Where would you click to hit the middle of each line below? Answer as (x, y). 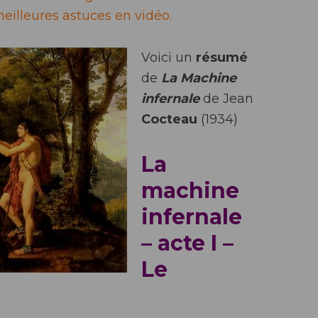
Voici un (169, 57)
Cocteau (169, 119)
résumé (222, 57)
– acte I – (187, 243)
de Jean (226, 99)
